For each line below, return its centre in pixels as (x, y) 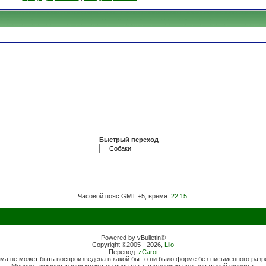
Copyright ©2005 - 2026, (128, 245)
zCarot (148, 252)
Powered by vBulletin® (133, 237)
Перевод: (123, 252)
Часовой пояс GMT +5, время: (124, 196)
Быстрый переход (129, 140)
